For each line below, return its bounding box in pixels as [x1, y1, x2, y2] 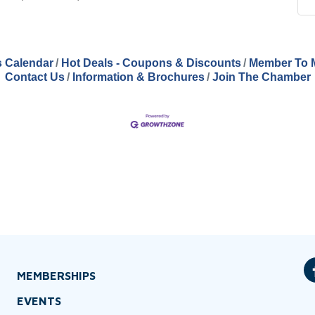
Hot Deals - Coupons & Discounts [60, 57, 241, 69]
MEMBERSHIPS [16, 269, 96, 283]
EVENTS [16, 295, 61, 308]
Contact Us [4, 71, 65, 83]
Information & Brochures [72, 71, 205, 83]
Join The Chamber [212, 71, 311, 83]
